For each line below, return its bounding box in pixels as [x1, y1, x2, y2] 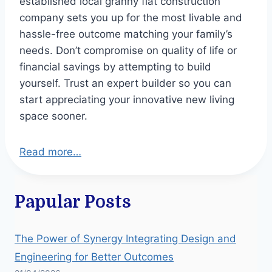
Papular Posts [15, 192, 131, 212]
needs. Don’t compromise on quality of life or [19, 44, 237, 56]
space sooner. [19, 109, 87, 122]
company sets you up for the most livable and [19, 11, 242, 24]
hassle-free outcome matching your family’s [19, 27, 233, 40]
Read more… [19, 145, 81, 158]
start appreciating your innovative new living [19, 93, 234, 106]
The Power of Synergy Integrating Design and [15, 232, 236, 245]
